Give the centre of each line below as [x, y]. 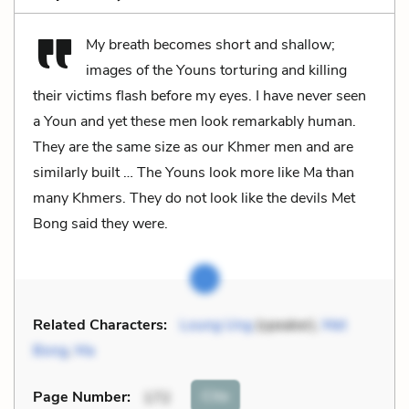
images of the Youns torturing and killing [216, 70]
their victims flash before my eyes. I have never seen [199, 95]
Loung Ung [216, 325]
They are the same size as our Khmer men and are [193, 147]
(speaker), [287, 325]
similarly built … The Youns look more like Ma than [194, 172]
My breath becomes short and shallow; [210, 44]
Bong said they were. [100, 223]
